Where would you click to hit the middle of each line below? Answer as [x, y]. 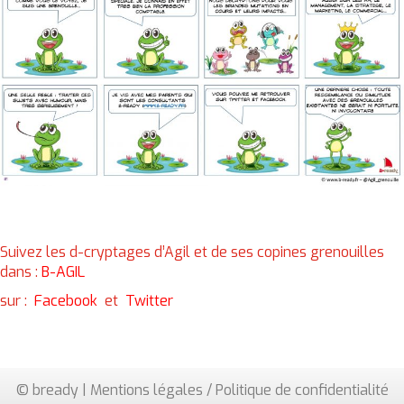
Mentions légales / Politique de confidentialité [239, 390]
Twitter [149, 301]
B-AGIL [63, 272]
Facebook [66, 301]
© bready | [53, 390]
